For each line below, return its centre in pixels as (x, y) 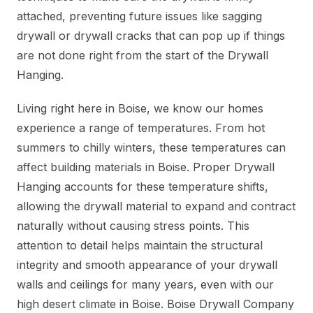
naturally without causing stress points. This (133, 226)
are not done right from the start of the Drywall (143, 56)
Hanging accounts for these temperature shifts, (143, 187)
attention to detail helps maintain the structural (140, 246)
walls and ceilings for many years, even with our (145, 285)
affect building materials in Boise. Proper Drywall (146, 167)
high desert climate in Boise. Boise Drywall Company (155, 304)
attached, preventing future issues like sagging (139, 16)
